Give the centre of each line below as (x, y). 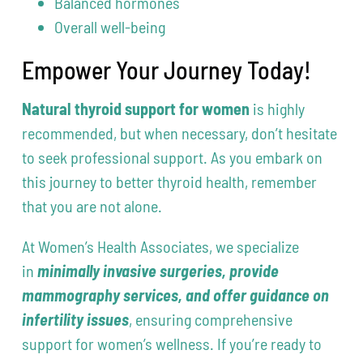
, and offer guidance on (254, 295)
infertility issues (76, 320)
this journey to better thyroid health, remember (170, 182)
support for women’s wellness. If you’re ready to (172, 344)
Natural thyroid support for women (136, 109)
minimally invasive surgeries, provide (158, 271)
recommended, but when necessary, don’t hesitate (180, 133)
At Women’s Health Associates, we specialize (161, 247)
